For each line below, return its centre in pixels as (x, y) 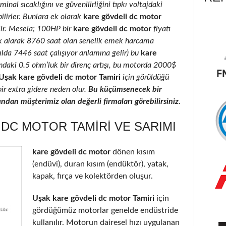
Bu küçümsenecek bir (125, 89)
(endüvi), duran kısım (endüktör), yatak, (100, 164)
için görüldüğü (145, 77)
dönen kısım (134, 152)
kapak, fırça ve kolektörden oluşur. (93, 176)
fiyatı (162, 29)
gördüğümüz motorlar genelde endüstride (105, 210)
